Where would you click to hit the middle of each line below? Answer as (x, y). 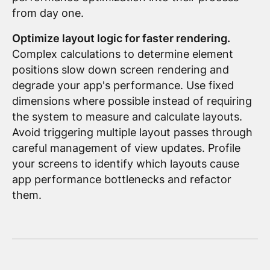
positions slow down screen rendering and (120, 69)
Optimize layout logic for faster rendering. (121, 38)
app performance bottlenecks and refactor (121, 179)
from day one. (48, 13)
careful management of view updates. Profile (126, 148)
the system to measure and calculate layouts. (127, 116)
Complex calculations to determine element (122, 54)
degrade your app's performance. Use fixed (123, 85)
